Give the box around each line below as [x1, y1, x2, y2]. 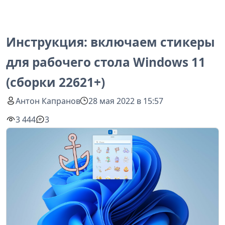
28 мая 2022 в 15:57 [88, 95, 164, 106]
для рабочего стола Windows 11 [6, 54, 205, 70]
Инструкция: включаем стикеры [6, 34, 215, 50]
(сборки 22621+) [6, 74, 105, 90]
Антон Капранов [16, 95, 81, 106]
